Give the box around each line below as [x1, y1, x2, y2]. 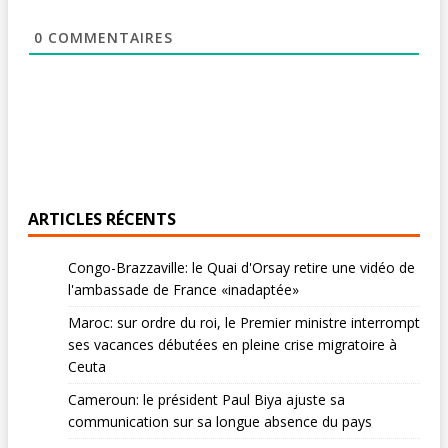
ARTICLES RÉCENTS [28, 208, 176, 231]
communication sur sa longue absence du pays [68, 412, 372, 432]
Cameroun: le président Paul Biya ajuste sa [68, 390, 345, 410]
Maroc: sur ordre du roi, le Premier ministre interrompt [68, 313, 420, 333]
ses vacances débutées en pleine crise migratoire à [68, 335, 397, 355]
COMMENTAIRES [43, 27, 173, 47]
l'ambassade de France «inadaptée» [68, 280, 299, 300]
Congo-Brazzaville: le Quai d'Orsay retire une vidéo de [68, 258, 415, 278]
